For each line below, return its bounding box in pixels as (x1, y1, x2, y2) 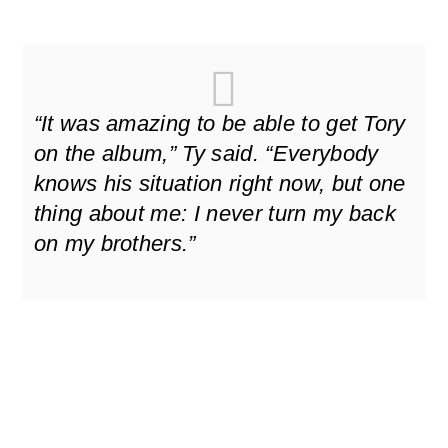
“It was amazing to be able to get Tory (33, 111, 406, 137)
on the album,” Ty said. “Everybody (33, 141, 379, 167)
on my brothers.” (33, 231, 196, 257)
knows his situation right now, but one (33, 171, 406, 197)
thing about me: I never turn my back (33, 201, 397, 227)
